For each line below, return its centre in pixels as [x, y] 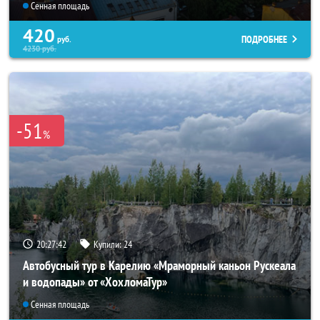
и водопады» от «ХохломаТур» [95, 281]
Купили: [109, 244]
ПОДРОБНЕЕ [264, 39]
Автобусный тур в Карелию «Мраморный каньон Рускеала [159, 265]
